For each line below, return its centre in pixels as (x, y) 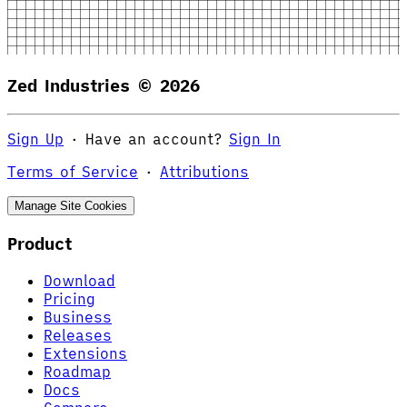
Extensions (85, 353)
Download (79, 280)
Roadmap (77, 371)
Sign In (255, 139)
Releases (78, 335)
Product (40, 243)
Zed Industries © (84, 86)
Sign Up (35, 139)
